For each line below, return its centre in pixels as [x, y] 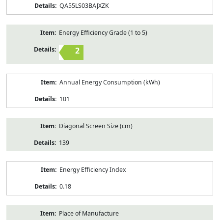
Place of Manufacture [89, 213]
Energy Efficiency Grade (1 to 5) [103, 32]
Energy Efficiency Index [93, 169]
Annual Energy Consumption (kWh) [110, 82]
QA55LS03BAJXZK [84, 5]
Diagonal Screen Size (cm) [96, 126]
